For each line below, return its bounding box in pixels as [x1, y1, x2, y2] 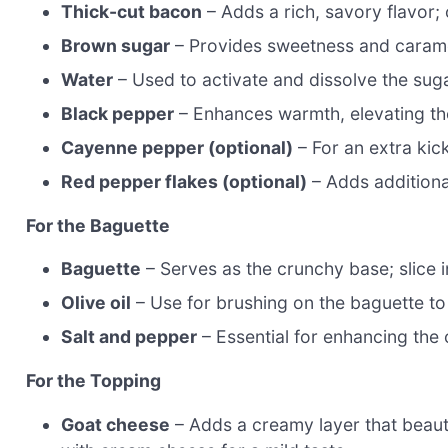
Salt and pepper [61, 326, 198, 348]
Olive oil [61, 292, 132, 314]
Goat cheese [61, 413, 171, 435]
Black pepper [61, 103, 175, 125]
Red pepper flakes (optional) [61, 171, 308, 193]
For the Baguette [26, 214, 170, 236]
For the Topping [26, 370, 161, 392]
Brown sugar [61, 35, 171, 57]
